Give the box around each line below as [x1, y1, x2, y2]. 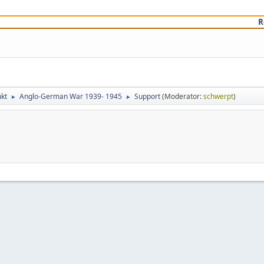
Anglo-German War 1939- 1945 [19, 91, 122, 102]
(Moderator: [162, 91, 203, 102]
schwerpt [203, 91, 233, 102]
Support [134, 91, 160, 102]
